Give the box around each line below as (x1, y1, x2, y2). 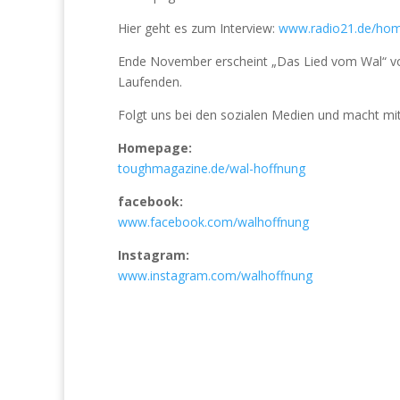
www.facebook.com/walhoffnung (118, 213, 309, 230)
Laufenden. (118, 73, 182, 90)
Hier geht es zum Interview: (118, 20, 279, 37)
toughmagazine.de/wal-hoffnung (118, 160, 305, 177)
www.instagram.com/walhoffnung (118, 267, 312, 284)
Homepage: (118, 139, 192, 156)
